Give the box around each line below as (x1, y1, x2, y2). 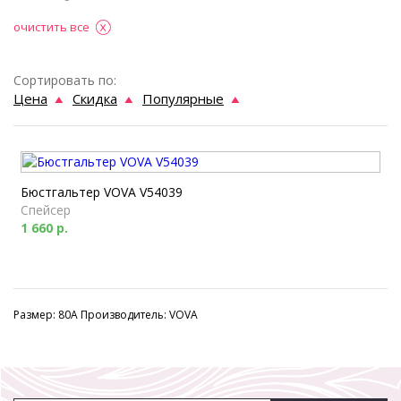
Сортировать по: (13, 72, 116, 89)
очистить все (13, 19, 90, 35)
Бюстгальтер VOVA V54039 (21, 183, 183, 200)
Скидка (73, 90, 117, 107)
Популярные (142, 90, 224, 107)
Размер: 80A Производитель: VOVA (13, 307, 198, 322)
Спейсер (21, 201, 71, 218)
